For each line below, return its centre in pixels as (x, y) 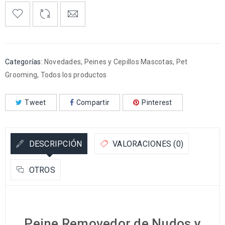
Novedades (62, 62)
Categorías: (24, 62)
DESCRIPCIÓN (54, 144)
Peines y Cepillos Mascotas (128, 62)
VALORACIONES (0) (147, 144)
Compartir (93, 102)
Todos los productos (74, 75)
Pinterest (157, 102)
